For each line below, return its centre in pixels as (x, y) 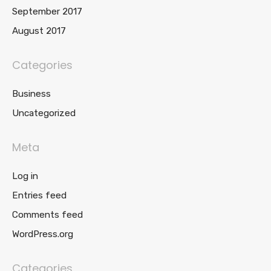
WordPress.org (43, 234)
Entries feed (39, 195)
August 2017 (39, 31)
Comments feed (47, 215)
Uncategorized (44, 113)
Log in (25, 176)
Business (31, 94)
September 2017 (47, 11)
